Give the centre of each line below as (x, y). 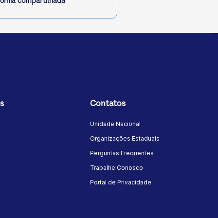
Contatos (108, 104)
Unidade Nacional (116, 124)
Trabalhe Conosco (117, 168)
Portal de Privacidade (121, 182)
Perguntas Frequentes (122, 153)
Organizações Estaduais (125, 139)
